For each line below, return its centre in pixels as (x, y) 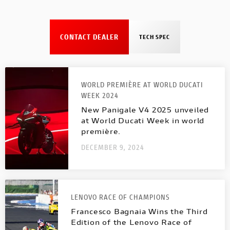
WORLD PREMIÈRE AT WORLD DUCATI (142, 84)
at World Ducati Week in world (143, 120)
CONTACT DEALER (89, 36)
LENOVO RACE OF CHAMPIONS (120, 197)
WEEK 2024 (100, 95)
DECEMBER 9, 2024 (112, 147)
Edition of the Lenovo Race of (131, 222)
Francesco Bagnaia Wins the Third (139, 211)
